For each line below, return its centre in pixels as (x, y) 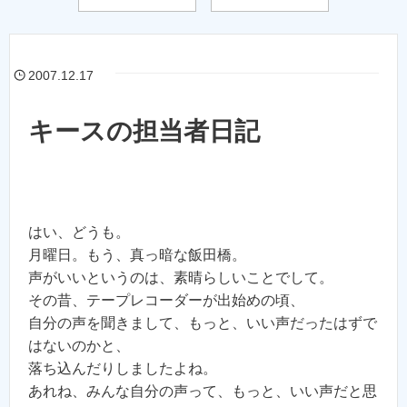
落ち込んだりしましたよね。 (123, 369)
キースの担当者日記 (144, 132)
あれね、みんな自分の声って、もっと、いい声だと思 (203, 392)
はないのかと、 (79, 346)
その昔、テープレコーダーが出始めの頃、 (166, 301)
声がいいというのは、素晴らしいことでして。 (181, 278)
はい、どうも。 (79, 233)
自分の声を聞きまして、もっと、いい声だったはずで (203, 323)
